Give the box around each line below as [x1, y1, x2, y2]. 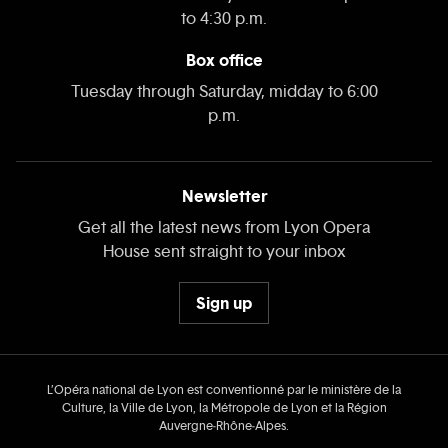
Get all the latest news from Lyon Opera [78, 217, 370, 239]
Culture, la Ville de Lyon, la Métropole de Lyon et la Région [61, 400, 387, 417]
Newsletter [181, 185, 267, 208]
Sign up [196, 291, 252, 314]
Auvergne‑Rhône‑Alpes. [159, 418, 289, 435]
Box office [185, 49, 263, 72]
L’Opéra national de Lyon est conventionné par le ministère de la [47, 382, 401, 399]
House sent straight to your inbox [102, 241, 346, 263]
